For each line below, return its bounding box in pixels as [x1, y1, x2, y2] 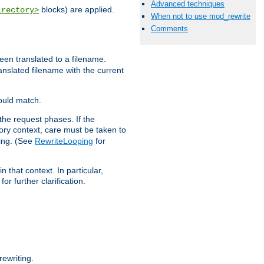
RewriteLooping [35, 136, 93, 146]
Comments [151, 24, 188, 34]
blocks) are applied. [39, 4, 114, 14]
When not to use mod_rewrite [151, 12, 250, 21]
